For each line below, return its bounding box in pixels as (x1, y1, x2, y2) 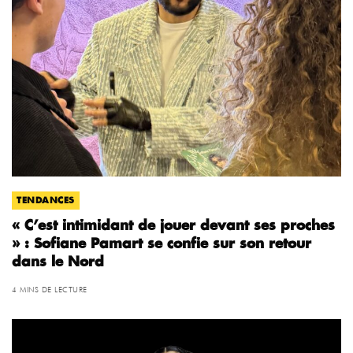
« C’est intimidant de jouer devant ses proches (12, 218, 335, 232)
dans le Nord (12, 255, 104, 269)
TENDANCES (17, 195, 75, 205)
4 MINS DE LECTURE (12, 284, 87, 294)
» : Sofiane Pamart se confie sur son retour (12, 236, 311, 251)
